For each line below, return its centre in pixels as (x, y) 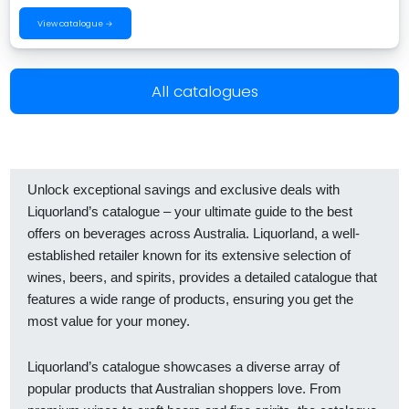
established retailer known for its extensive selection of (189, 255)
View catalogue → (75, 23)
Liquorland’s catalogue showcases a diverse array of (184, 367)
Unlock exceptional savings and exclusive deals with (184, 189)
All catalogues (204, 91)
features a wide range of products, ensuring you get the (190, 299)
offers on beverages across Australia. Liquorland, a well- (194, 233)
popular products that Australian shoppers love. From (184, 389)
